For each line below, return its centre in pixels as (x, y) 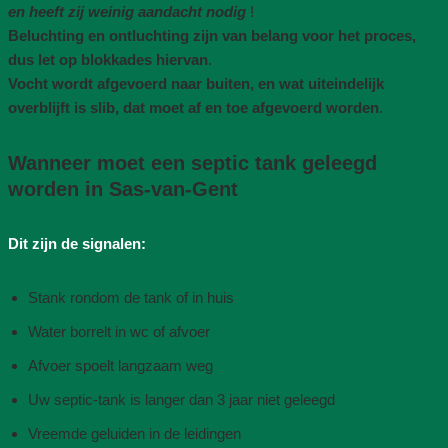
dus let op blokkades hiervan (107, 59)
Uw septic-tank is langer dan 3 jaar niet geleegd (181, 399)
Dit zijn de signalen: (76, 243)
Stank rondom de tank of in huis (130, 297)
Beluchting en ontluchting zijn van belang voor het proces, (211, 35)
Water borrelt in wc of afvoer (118, 331)
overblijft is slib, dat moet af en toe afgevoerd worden (193, 107)
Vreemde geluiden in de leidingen (134, 433)
